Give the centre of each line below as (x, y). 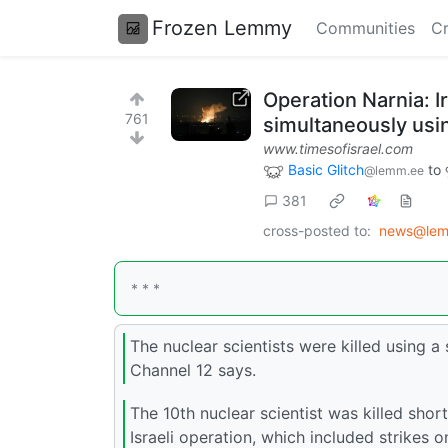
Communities (365, 28)
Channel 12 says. (193, 370)
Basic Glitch (326, 169)
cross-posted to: (317, 230)
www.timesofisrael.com (338, 148)
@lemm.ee (394, 170)
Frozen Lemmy (222, 27)
